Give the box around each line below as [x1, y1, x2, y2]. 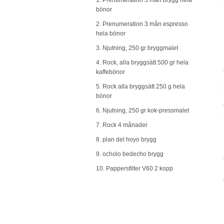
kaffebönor [96, 68, 125, 76]
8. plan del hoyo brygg [96, 136, 156, 143]
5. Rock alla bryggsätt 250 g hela [96, 83, 185, 90]
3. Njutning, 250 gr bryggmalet [96, 44, 178, 52]
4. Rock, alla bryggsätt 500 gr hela [96, 59, 188, 66]
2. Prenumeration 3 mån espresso [96, 20, 188, 28]
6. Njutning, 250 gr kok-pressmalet [96, 107, 189, 114]
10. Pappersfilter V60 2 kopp [96, 165, 173, 172]
